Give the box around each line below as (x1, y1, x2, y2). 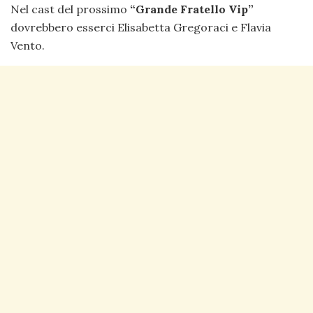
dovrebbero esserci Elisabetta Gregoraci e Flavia (10, 20, 271, 34)
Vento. (10, 38, 45, 52)
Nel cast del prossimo (10, 1, 127, 16)
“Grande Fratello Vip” (127, 1, 254, 16)
